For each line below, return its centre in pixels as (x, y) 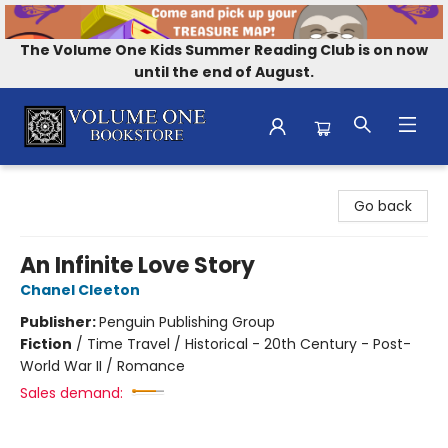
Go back (383, 205)
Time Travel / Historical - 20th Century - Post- (249, 343)
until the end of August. (224, 71)
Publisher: (59, 321)
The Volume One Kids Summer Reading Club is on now (224, 49)
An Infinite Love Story (137, 265)
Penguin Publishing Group (187, 321)
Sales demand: (71, 392)
